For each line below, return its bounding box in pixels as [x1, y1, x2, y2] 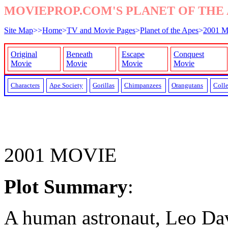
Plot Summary [4, 176, 128, 197]
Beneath [66, 50, 93, 59]
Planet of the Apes [140, 26, 198, 35]
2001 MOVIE [4, 144, 117, 166]
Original [11, 50, 37, 59]
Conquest [174, 50, 204, 59]
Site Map [4, 26, 33, 35]
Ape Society [49, 81, 83, 89]
